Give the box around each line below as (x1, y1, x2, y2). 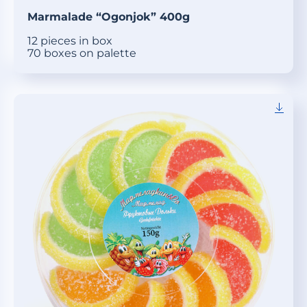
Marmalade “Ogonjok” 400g (27, 10, 190, 24)
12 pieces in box (27, 34, 112, 48)
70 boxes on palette (27, 47, 136, 60)
